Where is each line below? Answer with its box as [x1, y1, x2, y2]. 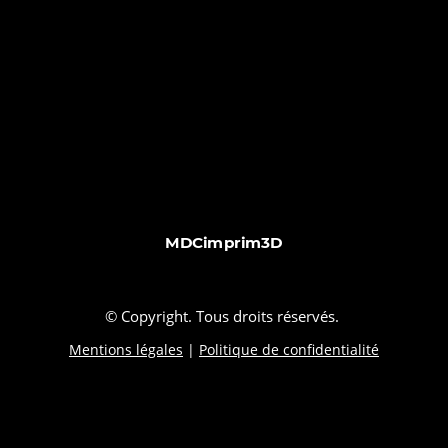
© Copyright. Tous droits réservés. [105, 306, 343, 327]
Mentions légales [69, 340, 183, 360]
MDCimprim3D [164, 233, 284, 253]
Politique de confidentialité [199, 340, 379, 360]
